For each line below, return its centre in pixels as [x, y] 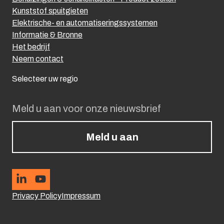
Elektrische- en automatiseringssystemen [85, 22]
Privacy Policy [37, 195]
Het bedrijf [31, 46]
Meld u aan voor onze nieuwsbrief [86, 108]
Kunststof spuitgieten [50, 10]
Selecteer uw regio [45, 78]
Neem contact [38, 58]
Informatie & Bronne [47, 34]
